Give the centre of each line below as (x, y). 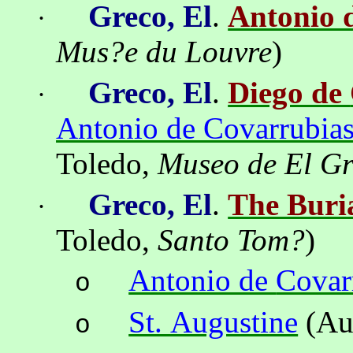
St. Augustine (214, 322)
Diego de (289, 93)
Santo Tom (224, 240)
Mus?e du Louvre (164, 52)
